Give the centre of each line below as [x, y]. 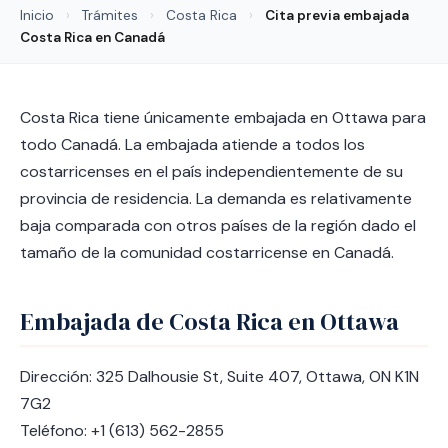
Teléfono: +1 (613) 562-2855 [122, 430]
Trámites [110, 15]
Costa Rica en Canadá [92, 37]
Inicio [37, 15]
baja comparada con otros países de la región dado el [218, 225]
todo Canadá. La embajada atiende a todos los [192, 144]
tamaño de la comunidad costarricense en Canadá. [207, 252]
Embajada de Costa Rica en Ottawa [209, 321]
